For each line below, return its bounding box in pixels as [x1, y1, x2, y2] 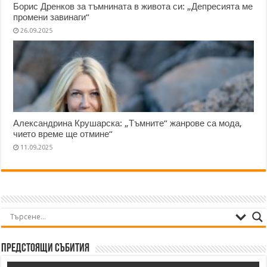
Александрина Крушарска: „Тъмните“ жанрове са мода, [13, 117, 243, 129]
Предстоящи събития [1, 242, 90, 254]
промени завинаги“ [13, 11, 90, 23]
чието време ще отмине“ [13, 128, 113, 139]
